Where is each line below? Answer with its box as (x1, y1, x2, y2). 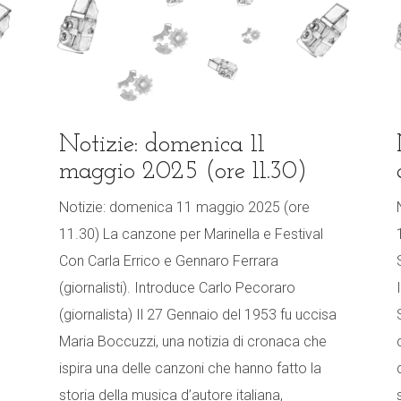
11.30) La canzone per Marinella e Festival (59, 226, 323, 243)
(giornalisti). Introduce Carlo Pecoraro (59, 279, 295, 297)
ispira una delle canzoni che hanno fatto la (59, 360, 321, 378)
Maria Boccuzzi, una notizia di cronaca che (59, 333, 327, 351)
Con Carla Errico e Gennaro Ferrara (59, 252, 278, 270)
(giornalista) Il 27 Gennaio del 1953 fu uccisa (59, 306, 337, 324)
